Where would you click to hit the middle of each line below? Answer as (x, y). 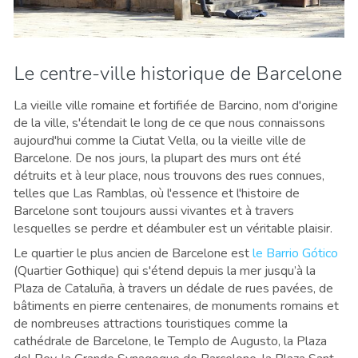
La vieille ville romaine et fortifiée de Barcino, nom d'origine (176, 105)
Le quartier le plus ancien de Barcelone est (133, 253)
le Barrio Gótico (295, 253)
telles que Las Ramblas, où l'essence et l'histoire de (157, 193)
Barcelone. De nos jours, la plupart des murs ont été (157, 158)
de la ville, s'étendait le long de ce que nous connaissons (169, 123)
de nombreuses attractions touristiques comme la (151, 323)
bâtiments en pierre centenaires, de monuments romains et (176, 306)
